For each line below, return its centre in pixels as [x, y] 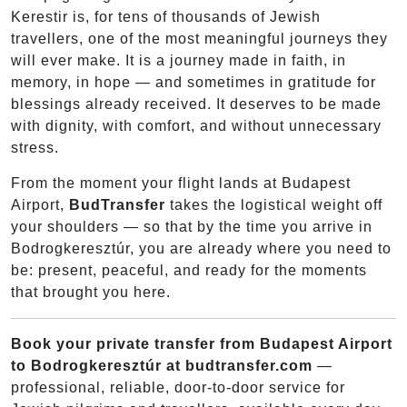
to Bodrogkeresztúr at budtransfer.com [162, 365]
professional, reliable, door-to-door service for [178, 387]
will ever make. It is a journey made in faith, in [179, 60]
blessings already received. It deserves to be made [196, 104]
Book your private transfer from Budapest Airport [202, 343]
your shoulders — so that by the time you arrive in [192, 226]
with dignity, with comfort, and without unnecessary [196, 125]
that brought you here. [91, 292]
